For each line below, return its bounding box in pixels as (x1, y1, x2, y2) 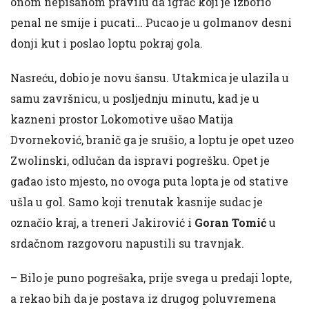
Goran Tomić (195, 215, 266, 230)
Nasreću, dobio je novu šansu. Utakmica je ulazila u (10, 70, 289, 85)
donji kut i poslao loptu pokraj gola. (10, 36, 203, 50)
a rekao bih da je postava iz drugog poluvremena (10, 291, 276, 306)
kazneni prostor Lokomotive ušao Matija (10, 112, 233, 126)
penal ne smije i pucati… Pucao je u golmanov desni (10, 15, 292, 30)
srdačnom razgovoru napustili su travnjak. (10, 236, 244, 250)
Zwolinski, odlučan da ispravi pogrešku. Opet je (10, 153, 270, 168)
